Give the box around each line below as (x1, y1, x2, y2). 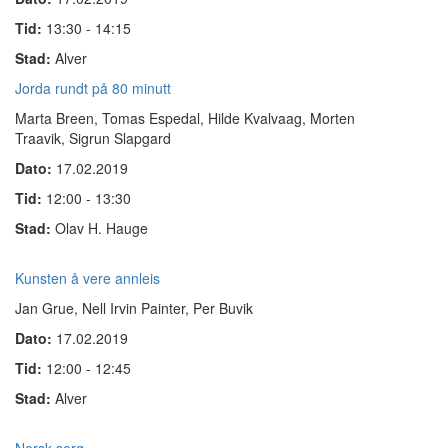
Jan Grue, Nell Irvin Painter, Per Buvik (15, 298, 253, 318)
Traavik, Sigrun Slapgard (15, 128, 171, 148)
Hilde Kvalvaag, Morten (208, 108, 355, 128)
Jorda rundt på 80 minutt (15, 78, 171, 98)
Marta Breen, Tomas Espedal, (15, 108, 204, 128)
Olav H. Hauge (55, 218, 148, 238)
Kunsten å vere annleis (15, 268, 160, 288)
